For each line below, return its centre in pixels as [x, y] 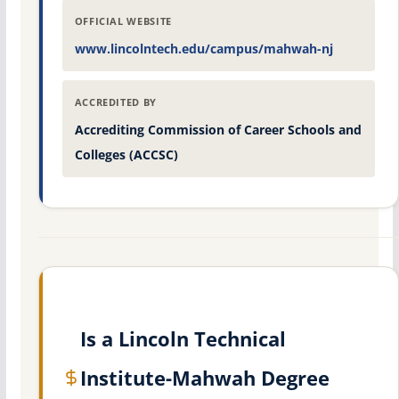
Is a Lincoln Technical [183, 339]
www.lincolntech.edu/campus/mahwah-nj [204, 49]
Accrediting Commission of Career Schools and [218, 130]
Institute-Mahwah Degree [204, 378]
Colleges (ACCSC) [126, 155]
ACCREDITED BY [115, 103]
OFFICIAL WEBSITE [123, 22]
